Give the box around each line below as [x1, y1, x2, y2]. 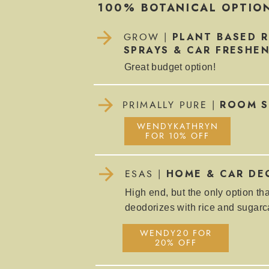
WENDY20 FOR [139, 229, 213, 238]
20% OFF [154, 239, 198, 247]
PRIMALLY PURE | [122, 100, 220, 110]
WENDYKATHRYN [136, 122, 219, 131]
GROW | [124, 32, 172, 42]
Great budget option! [124, 62, 216, 72]
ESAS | [125, 169, 166, 179]
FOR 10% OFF [145, 132, 210, 141]
